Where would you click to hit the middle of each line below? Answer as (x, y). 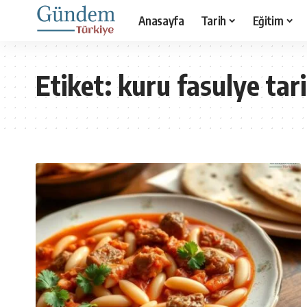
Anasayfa (161, 20)
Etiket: (77, 85)
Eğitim (268, 20)
